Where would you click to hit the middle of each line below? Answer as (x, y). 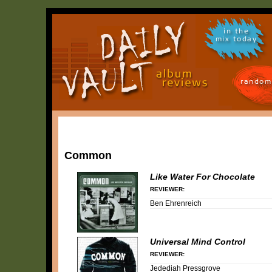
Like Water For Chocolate (202, 176)
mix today (236, 41)
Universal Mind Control (198, 241)
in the (236, 33)
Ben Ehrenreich (176, 203)
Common (88, 155)
